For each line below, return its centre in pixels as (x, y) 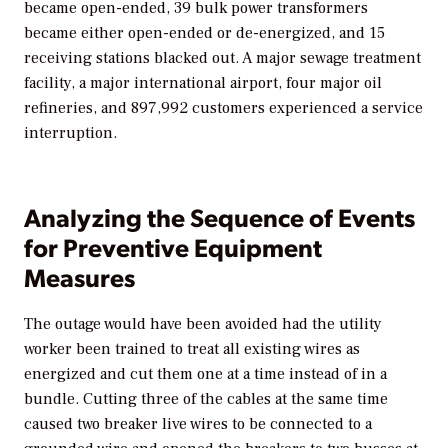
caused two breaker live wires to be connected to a (198, 424)
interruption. (70, 133)
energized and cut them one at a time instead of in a (205, 374)
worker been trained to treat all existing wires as (192, 349)
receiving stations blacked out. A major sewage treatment (222, 58)
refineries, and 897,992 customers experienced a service (223, 108)
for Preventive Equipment (173, 246)
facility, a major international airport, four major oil (203, 83)
